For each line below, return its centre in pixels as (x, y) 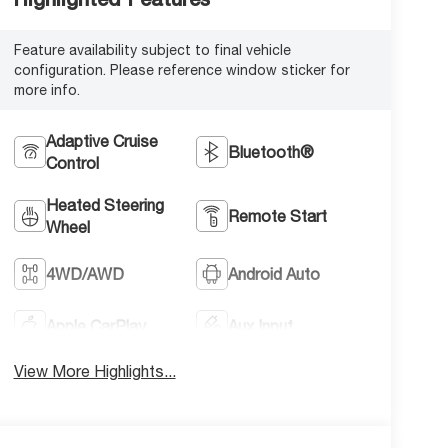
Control (72, 162)
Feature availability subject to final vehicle (152, 49)
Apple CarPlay (95, 325)
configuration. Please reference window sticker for (181, 69)
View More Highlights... (94, 370)
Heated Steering (104, 204)
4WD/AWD (84, 273)
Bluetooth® (271, 151)
